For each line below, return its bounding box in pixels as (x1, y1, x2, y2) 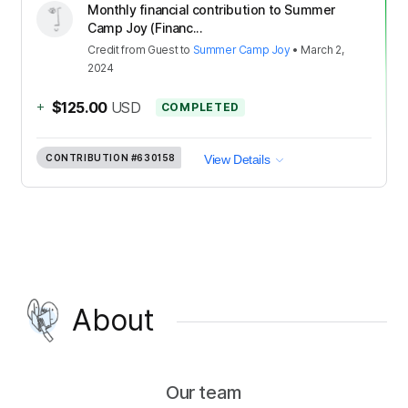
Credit (87, 42, 119, 56)
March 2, (301, 42, 344, 56)
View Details (204, 151, 270, 167)
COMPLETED (160, 99, 240, 114)
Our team (166, 382, 242, 404)
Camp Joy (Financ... (87, 19, 203, 36)
